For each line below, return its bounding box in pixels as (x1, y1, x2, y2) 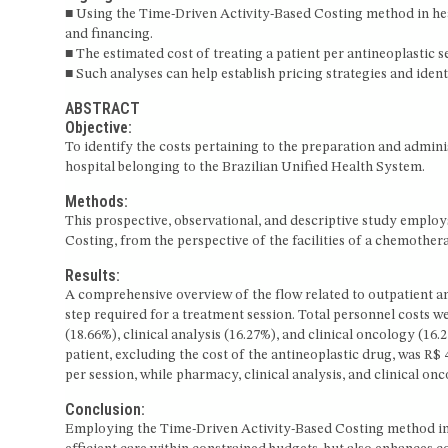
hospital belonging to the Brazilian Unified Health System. (64, 160, 425, 175)
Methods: (64, 192, 128, 212)
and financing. (64, 27, 153, 42)
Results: (64, 266, 120, 286)
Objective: (64, 118, 132, 138)
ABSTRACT (64, 99, 140, 119)
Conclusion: (64, 400, 145, 420)
